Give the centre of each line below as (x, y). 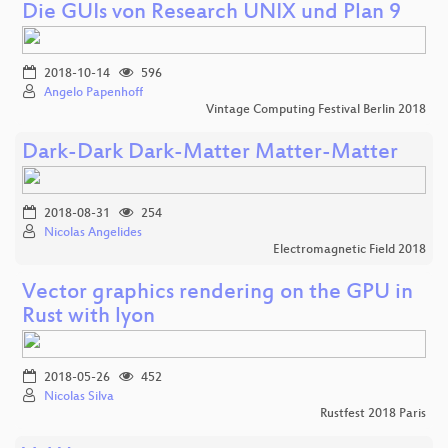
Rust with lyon (88, 317)
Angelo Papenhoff (93, 92)
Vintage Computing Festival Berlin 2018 (316, 109)
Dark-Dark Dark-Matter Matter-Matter (210, 153)
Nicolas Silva (79, 396)
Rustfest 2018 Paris (373, 413)
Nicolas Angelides (93, 232)
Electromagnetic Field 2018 (349, 249)
